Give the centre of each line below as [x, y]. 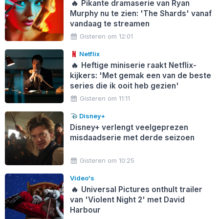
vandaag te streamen [109, 23]
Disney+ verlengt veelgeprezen [129, 127]
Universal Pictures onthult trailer [141, 189]
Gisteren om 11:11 [105, 98]
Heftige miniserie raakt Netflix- [138, 65]
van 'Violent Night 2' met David [127, 199]
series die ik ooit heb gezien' [124, 86]
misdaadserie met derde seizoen [132, 137]
